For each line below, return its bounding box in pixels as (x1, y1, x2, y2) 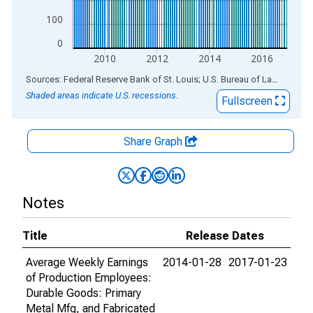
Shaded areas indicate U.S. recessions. (26, 90, 178, 101)
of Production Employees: (26, 271, 152, 284)
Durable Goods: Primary (26, 286, 141, 300)
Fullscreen (221, 94, 275, 108)
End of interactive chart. (12, 72, 126, 85)
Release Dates (186, 229, 264, 242)
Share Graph (124, 135, 185, 148)
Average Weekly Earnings (26, 256, 148, 269)
